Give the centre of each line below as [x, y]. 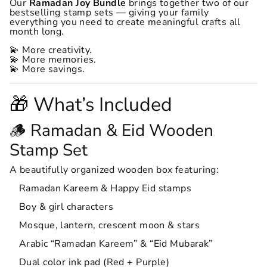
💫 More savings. [47, 69]
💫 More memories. [53, 60]
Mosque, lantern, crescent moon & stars [110, 225]
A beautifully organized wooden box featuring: [114, 170]
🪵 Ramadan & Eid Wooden [111, 131]
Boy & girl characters [66, 207]
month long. [37, 32]
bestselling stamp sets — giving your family [109, 13]
